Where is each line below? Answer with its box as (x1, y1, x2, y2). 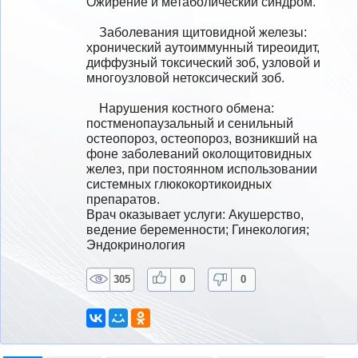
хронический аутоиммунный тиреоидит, (86, 40, 320, 54)
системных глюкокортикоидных (86, 177, 272, 191)
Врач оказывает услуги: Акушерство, (86, 207, 304, 221)
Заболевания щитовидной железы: (86, 25, 99, 39)
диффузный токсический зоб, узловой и (86, 55, 320, 70)
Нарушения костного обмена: (86, 101, 99, 115)
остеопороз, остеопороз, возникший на (86, 131, 317, 145)
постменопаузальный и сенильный (86, 116, 293, 130)
